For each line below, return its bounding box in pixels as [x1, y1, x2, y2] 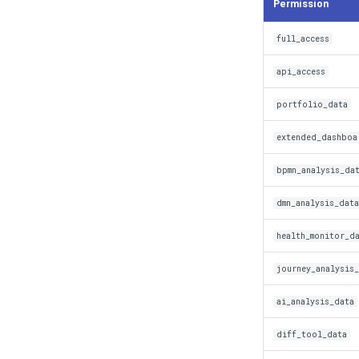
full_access [276, 33, 329, 44]
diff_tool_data [276, 329, 347, 340]
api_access [276, 66, 325, 77]
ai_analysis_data [276, 296, 354, 307]
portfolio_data [276, 99, 348, 110]
